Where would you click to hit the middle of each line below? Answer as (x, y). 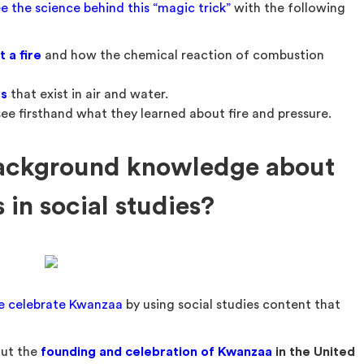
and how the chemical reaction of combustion (183, 55)
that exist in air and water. (88, 94)
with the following (288, 8)
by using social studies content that (232, 305)
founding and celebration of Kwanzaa (158, 352)
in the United (316, 352)
